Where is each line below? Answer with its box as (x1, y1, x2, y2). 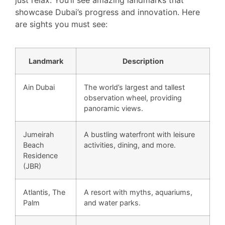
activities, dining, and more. (84, 140, 176, 149)
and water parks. (84, 198, 141, 207)
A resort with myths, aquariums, (84, 187, 192, 196)
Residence (23, 151, 58, 160)
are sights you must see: (15, 19, 107, 30)
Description (122, 56, 164, 65)
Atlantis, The (23, 187, 65, 196)
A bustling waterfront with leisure (84, 130, 195, 139)
